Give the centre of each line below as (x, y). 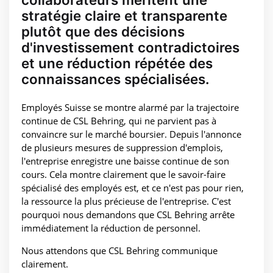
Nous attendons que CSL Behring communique (119, 251)
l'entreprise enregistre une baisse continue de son (125, 161)
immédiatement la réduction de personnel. (111, 228)
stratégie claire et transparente (124, 16)
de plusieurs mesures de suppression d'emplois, (122, 148)
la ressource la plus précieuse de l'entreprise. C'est (126, 201)
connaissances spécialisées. (115, 79)
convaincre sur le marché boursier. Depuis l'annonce (131, 134)
